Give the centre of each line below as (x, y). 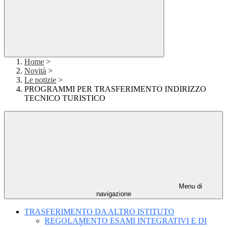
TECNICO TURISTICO (65, 98)
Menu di (190, 186)
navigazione (113, 194)
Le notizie (40, 80)
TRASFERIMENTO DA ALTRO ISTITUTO (99, 212)
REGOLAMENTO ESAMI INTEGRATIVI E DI (126, 221)
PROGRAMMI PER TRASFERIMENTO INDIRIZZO (115, 89)
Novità (35, 71)
